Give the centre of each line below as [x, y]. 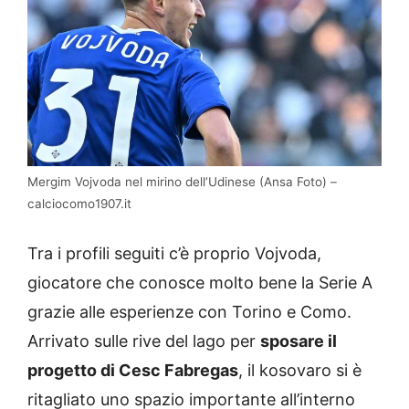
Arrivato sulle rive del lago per [144, 341]
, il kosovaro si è [300, 371]
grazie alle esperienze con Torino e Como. [189, 312]
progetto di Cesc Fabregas [133, 371]
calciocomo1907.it [79, 204]
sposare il [299, 341]
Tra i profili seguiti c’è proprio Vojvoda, [174, 254]
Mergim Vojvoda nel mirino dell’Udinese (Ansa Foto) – [182, 182]
